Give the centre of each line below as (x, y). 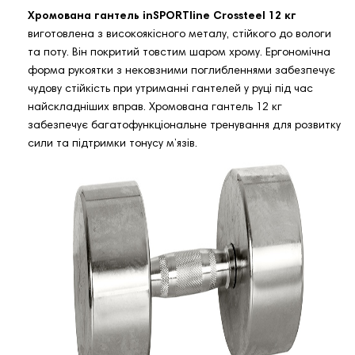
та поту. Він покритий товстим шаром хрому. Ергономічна (179, 53)
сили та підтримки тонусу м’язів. (113, 145)
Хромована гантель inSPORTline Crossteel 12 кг (162, 17)
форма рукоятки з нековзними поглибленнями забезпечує (181, 72)
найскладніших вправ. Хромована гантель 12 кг (155, 108)
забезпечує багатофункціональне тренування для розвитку (184, 126)
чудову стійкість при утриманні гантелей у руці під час (170, 90)
